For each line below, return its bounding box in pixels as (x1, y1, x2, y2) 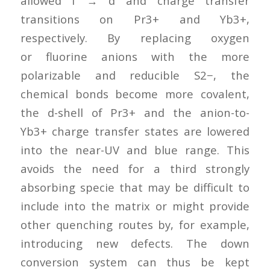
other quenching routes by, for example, (20, 216, 250, 232)
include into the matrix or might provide (20, 198, 250, 213)
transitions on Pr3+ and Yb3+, (20, 11, 250, 27)
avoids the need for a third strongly (20, 160, 250, 176)
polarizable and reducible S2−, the (20, 67, 250, 83)
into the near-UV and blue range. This (20, 142, 250, 157)
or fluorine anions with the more (20, 48, 250, 64)
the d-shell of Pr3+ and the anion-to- (20, 104, 250, 120)
